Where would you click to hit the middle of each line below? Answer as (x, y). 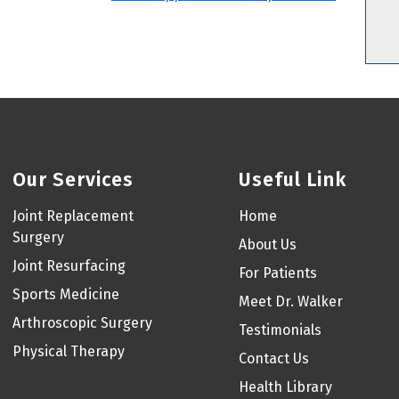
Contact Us (273, 358)
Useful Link (292, 179)
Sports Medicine (66, 294)
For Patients (277, 273)
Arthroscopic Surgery (83, 322)
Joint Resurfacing (69, 265)
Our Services (73, 179)
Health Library (285, 387)
